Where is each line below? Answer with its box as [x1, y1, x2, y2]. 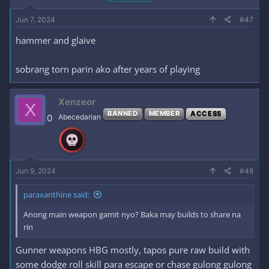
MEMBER [148, 109, 180, 118]
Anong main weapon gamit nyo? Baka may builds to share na [23, 209, 241, 220]
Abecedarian [58, 112, 101, 121]
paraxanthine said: [23, 189, 89, 200]
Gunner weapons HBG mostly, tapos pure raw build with [16, 243, 250, 256]
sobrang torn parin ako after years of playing [16, 63, 200, 75]
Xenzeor [58, 96, 95, 107]
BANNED [107, 109, 138, 118]
